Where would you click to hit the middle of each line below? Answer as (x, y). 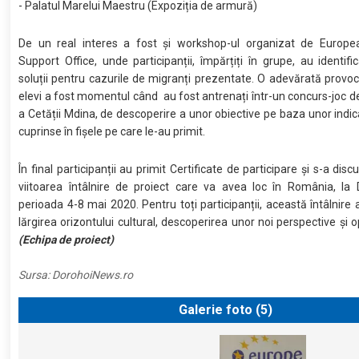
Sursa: (36, 274)
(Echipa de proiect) (67, 239)
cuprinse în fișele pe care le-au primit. (112, 131)
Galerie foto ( (218, 309)
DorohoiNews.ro (93, 274)
